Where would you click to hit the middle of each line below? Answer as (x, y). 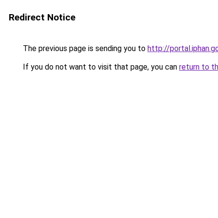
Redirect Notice (42, 17)
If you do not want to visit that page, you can (100, 67)
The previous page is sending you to (84, 48)
